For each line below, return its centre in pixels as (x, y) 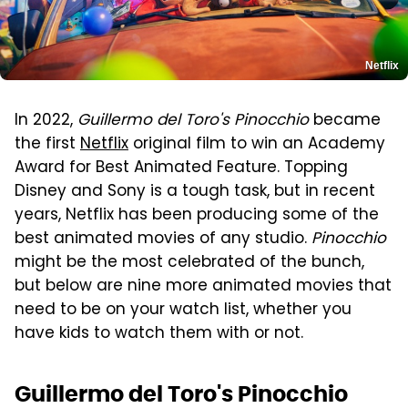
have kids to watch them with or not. (159, 334)
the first (47, 144)
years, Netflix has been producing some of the (197, 215)
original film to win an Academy (257, 144)
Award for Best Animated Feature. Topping (181, 168)
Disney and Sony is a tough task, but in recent (195, 192)
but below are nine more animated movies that (203, 286)
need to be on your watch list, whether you (183, 310)
